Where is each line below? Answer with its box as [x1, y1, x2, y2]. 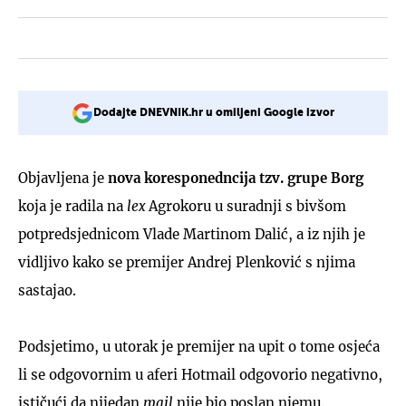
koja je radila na [18, 197, 127, 215]
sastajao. [18, 281, 76, 299]
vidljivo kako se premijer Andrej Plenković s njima [18, 253, 355, 271]
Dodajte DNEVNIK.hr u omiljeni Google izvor [93, 107, 334, 119]
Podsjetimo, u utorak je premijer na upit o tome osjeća [18, 337, 380, 355]
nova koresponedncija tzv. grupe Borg [108, 169, 363, 187]
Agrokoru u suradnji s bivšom [145, 197, 346, 215]
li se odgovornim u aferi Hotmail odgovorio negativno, [18, 365, 382, 383]
